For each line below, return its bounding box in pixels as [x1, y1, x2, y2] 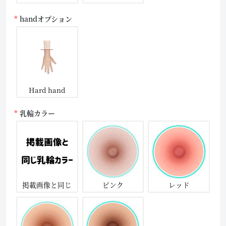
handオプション [20, 13, 72, 24]
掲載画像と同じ [22, 179, 72, 190]
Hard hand [29, 85, 66, 95]
